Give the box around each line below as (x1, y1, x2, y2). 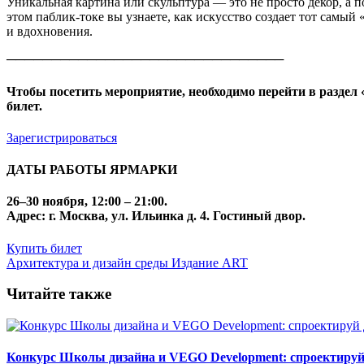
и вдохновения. (6, 24, 93, 39)
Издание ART (171, 255, 248, 270)
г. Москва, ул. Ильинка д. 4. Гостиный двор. (49, 209, 305, 223)
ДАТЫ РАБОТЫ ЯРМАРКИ (6, 162, 177, 177)
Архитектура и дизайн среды (6, 255, 168, 270)
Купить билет (6, 240, 82, 255)
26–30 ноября (6, 194, 84, 209)
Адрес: (6, 209, 49, 223)
